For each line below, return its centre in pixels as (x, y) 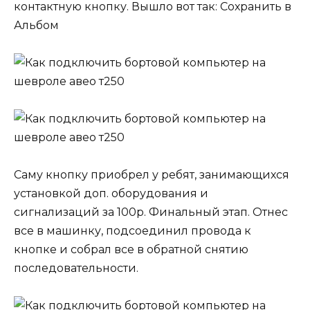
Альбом (36, 25)
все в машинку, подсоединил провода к (133, 231)
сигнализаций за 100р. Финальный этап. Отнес (151, 212)
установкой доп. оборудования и (111, 194)
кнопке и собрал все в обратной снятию (131, 250)
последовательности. (76, 268)
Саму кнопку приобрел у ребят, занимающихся (152, 175)
